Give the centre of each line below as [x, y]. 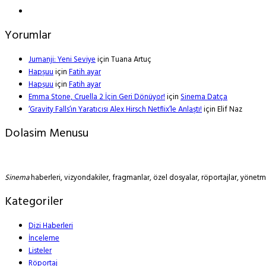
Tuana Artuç [131, 60]
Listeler [40, 251]
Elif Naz [230, 110]
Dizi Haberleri [51, 226]
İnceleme [44, 239]
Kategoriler [34, 202]
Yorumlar [28, 36]
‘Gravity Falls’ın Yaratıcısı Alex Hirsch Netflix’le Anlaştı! [115, 110]
